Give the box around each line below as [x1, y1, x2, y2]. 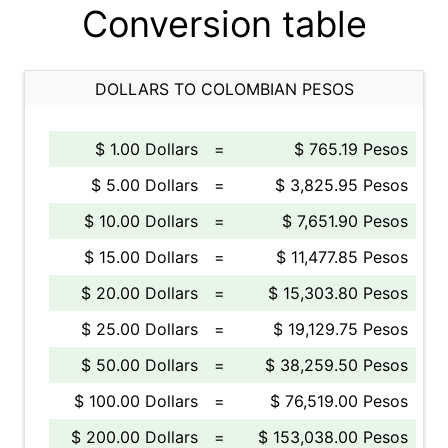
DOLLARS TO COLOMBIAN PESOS [94, 79, 354, 99]
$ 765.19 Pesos [294, 139, 408, 159]
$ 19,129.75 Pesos [273, 319, 408, 339]
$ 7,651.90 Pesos [282, 211, 408, 231]
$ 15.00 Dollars [84, 247, 198, 267]
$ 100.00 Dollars [74, 391, 198, 411]
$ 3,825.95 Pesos [275, 175, 408, 195]
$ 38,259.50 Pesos [265, 355, 408, 375]
